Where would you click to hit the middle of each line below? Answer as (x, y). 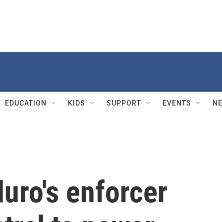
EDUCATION (26, 103)
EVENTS (177, 103)
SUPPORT (124, 103)
